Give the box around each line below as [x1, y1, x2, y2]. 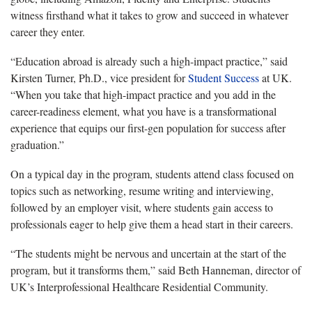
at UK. [259, 70, 292, 85]
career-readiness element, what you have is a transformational [10, 103, 276, 118]
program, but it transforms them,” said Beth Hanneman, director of [10, 262, 301, 277]
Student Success [188, 70, 259, 85]
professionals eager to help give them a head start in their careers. [10, 216, 293, 231]
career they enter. [10, 24, 85, 39]
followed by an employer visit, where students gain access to [10, 199, 273, 214]
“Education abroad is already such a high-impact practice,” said [10, 53, 288, 68]
